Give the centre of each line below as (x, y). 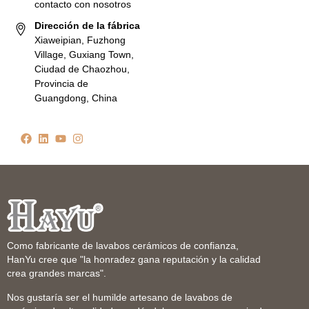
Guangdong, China (76, 98)
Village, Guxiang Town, (84, 54)
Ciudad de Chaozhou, (82, 69)
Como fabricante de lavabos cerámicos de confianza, (123, 246)
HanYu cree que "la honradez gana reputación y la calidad (134, 260)
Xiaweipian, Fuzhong (80, 40)
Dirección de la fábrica (87, 26)
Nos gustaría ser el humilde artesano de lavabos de (120, 298)
